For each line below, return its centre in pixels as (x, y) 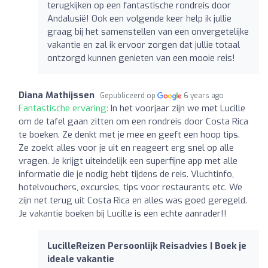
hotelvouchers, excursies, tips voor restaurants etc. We (130, 187)
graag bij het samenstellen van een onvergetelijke (148, 31)
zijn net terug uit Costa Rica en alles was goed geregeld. (133, 200)
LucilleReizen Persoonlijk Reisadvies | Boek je (147, 246)
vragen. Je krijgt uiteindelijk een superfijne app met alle (128, 161)
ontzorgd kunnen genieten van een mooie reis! (141, 58)
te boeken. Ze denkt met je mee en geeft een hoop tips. (129, 134)
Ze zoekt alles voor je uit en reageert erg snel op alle (126, 147)
